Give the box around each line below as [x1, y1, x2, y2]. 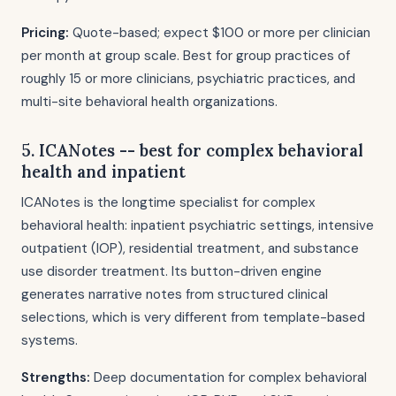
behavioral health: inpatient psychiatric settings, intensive [21, 217, 374, 234]
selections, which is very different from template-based [21, 308, 365, 326]
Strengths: [21, 369, 90, 386]
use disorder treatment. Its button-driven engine [21, 263, 322, 280]
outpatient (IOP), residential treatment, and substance [21, 240, 359, 257]
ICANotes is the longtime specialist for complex [21, 194, 316, 211]
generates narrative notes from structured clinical [21, 286, 328, 303]
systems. [21, 331, 78, 349]
